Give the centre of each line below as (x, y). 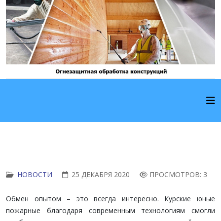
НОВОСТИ (35, 174)
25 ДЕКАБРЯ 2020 (101, 174)
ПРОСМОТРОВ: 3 (178, 174)
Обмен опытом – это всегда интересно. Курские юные (110, 199)
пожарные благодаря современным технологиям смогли (110, 210)
